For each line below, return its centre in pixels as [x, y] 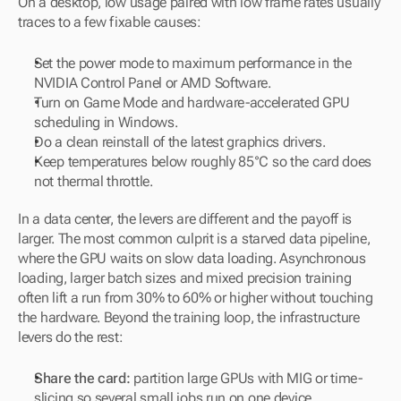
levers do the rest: [71, 337]
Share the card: [82, 378]
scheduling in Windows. [106, 122]
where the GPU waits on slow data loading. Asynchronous [192, 258]
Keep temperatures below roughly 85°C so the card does [203, 162]
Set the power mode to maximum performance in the [193, 63]
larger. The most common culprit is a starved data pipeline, [194, 239]
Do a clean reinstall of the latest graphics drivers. [180, 142]
